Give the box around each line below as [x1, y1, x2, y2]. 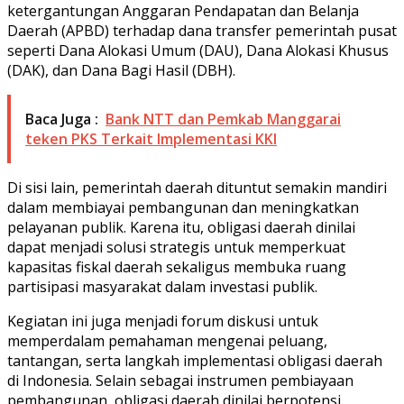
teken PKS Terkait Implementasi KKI [25, 128, 277, 149]
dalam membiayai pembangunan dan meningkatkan [7, 197, 359, 217]
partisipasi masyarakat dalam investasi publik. [7, 276, 317, 297]
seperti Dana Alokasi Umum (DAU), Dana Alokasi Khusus [7, 40, 389, 60]
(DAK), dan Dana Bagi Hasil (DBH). [7, 60, 235, 80]
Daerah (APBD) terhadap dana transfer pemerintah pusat [7, 20, 397, 41]
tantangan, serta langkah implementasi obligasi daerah [7, 350, 382, 371]
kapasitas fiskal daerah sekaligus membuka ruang [7, 256, 346, 277]
